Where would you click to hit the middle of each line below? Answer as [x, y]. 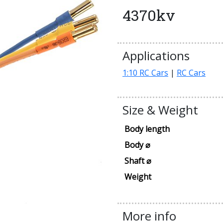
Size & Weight [160, 110]
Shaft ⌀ [138, 161]
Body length [147, 129]
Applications [156, 56]
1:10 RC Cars [145, 73]
